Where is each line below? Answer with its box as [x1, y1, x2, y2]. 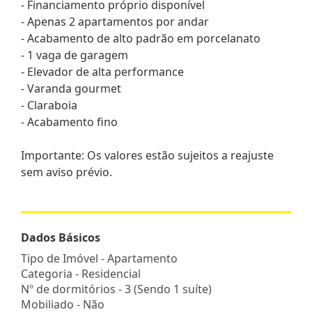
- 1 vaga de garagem [21, 47, 128, 63]
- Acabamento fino [21, 114, 118, 130]
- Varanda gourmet [21, 80, 121, 96]
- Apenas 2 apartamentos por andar [21, 13, 209, 29]
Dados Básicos [21, 229, 100, 245]
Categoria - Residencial [21, 265, 141, 281]
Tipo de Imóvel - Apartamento [21, 250, 178, 266]
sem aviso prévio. [21, 164, 112, 180]
